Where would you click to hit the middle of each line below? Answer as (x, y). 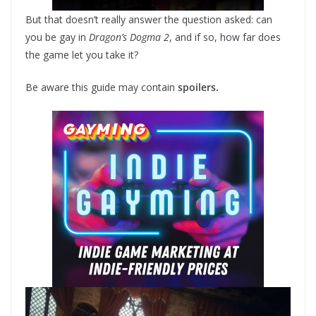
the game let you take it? (82, 54)
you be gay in (57, 37)
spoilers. (197, 87)
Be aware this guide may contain (100, 87)
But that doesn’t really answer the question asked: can (149, 19)
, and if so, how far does (225, 37)
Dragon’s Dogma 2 (129, 37)
